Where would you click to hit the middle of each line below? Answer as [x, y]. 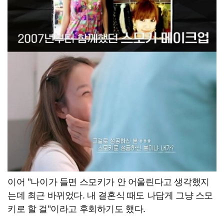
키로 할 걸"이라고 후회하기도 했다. [77, 208]
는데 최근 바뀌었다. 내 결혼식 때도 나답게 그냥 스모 [110, 195]
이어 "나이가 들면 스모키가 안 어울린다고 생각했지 [108, 181]
